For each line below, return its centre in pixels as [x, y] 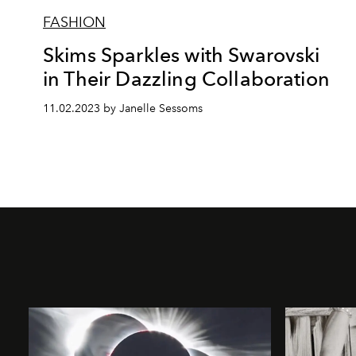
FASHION [74, 22]
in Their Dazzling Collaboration [186, 78]
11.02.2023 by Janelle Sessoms [123, 108]
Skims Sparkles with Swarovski [182, 54]
